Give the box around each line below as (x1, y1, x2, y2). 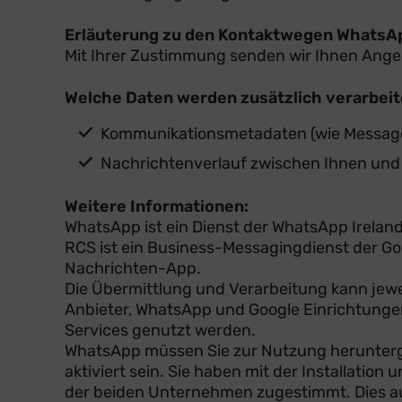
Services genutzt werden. (65, 319, 256, 340)
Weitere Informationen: (65, 196, 249, 216)
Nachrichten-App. (65, 258, 201, 278)
